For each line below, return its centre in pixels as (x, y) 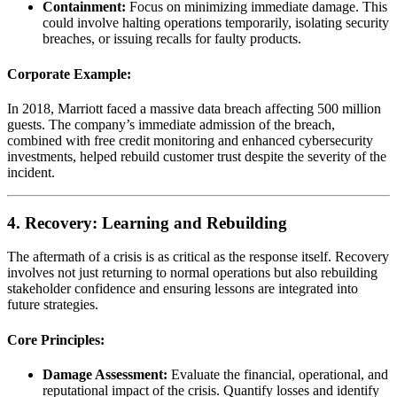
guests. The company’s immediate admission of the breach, (171, 124)
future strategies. (53, 305)
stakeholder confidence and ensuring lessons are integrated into (183, 289)
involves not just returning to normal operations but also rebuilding (192, 273)
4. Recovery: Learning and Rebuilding (147, 222)
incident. (31, 172)
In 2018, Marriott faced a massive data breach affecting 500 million (194, 108)
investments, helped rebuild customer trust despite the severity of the (197, 156)
